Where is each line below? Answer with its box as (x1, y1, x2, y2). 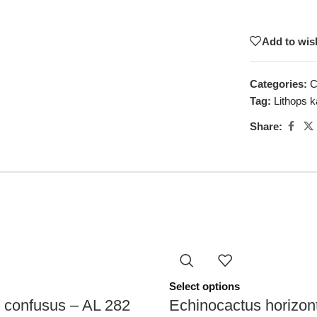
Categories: (250, 78, 308, 90)
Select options (169, 280, 240, 292)
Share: (250, 120, 283, 132)
